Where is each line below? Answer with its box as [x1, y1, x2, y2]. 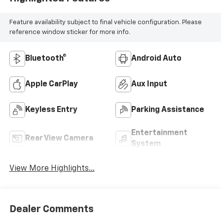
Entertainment [131, 129, 187, 138]
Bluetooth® [25, 55, 67, 63]
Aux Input [131, 80, 167, 89]
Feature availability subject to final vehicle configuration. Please [9, 19, 202, 26]
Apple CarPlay [25, 80, 78, 89]
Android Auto [131, 55, 182, 63]
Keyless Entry [25, 106, 77, 114]
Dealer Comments [9, 204, 94, 214]
